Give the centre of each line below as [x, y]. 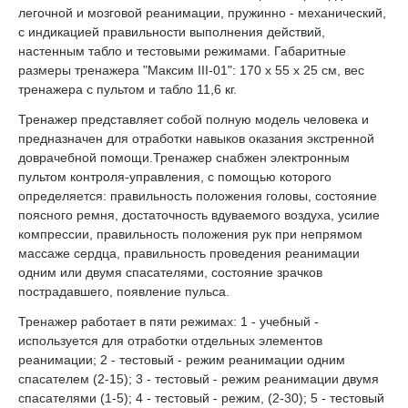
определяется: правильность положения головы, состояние [198, 196]
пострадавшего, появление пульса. [124, 291]
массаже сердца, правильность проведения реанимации [189, 253]
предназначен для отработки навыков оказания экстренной [196, 138]
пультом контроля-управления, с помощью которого [175, 177]
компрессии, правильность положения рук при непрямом [190, 234]
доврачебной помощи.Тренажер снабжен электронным [184, 158]
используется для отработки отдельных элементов [170, 341]
